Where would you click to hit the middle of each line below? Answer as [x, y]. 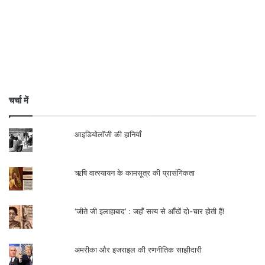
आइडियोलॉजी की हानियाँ [108, 135]
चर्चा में [19, 101]
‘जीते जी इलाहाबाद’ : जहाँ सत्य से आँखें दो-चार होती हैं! [150, 211]
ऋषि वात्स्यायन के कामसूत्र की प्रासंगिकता [135, 173]
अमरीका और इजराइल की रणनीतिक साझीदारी [138, 250]
